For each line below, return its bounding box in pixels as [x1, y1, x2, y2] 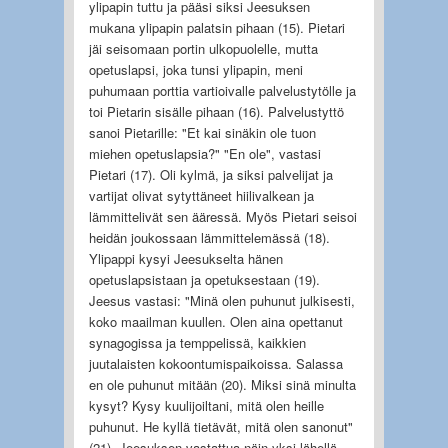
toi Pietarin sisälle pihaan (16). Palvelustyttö [88, 101, 344, 121]
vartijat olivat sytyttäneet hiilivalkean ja [88, 185, 314, 205]
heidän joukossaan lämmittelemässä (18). [88, 227, 330, 247]
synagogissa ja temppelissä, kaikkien [88, 332, 306, 352]
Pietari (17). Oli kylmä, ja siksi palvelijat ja [88, 164, 333, 184]
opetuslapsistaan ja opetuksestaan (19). [88, 269, 320, 289]
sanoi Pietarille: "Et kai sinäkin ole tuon [88, 122, 316, 142]
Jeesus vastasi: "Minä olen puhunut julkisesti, [88, 290, 355, 310]
